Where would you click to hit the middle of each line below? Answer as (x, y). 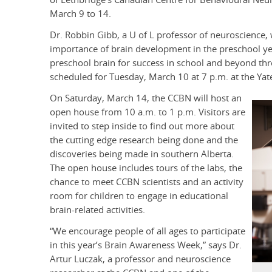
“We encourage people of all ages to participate (148, 231)
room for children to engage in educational (139, 196)
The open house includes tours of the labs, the (146, 168)
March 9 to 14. (80, 14)
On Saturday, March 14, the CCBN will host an (146, 98)
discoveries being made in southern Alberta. (142, 154)
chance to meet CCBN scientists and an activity (147, 182)
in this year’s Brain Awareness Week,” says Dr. (146, 245)
